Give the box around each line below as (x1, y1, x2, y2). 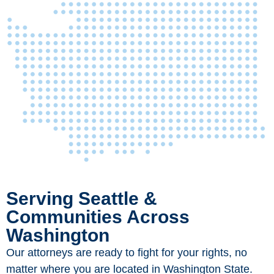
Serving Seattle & (6, 188, 157, 209)
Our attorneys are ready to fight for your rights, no (6, 246, 247, 259)
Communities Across (6, 207, 190, 228)
